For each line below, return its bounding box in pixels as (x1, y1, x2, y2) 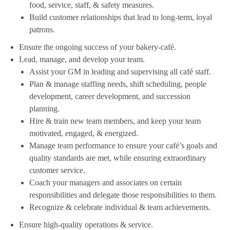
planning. (29, 104, 60, 113)
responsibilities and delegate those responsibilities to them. (29, 190, 217, 200)
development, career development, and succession (29, 92, 190, 101)
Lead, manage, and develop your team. (18, 55, 147, 64)
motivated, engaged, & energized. (29, 129, 138, 138)
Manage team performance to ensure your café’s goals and (29, 141, 217, 150)
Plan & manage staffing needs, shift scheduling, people (29, 80, 206, 89)
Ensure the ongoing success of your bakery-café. (18, 43, 176, 52)
